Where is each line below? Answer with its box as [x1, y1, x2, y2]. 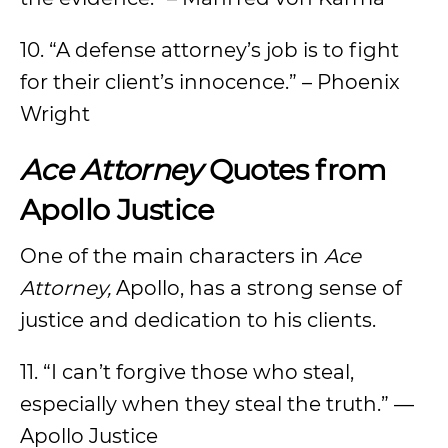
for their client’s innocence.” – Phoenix [20, 70, 400, 94]
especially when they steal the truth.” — [20, 392, 414, 416]
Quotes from [201, 152, 387, 187]
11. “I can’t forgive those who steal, [20, 360, 354, 384]
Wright [20, 102, 90, 126]
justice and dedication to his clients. [20, 308, 376, 332]
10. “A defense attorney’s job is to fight [20, 38, 399, 62]
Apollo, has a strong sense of [111, 276, 402, 300]
